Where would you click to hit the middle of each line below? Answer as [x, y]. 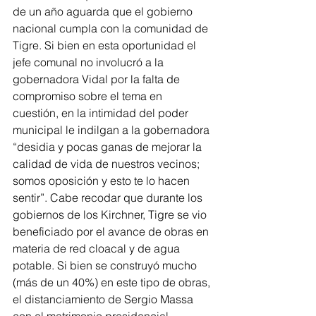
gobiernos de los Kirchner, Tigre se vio [111, 215]
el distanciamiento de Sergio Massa [104, 299]
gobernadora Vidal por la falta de [98, 79]
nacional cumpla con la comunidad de [112, 29]
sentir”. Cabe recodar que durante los [109, 198]
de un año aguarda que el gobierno [104, 12]
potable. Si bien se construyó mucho [106, 266]
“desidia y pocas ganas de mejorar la [109, 147]
